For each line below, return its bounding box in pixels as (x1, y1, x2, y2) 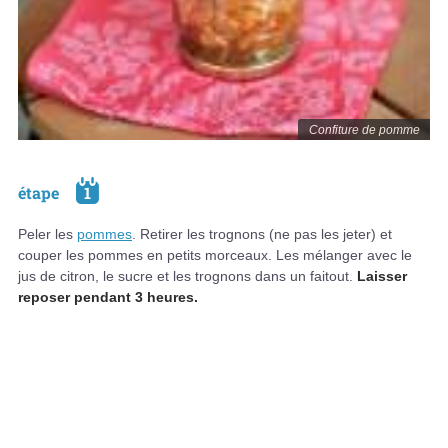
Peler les (18, 226, 77, 242)
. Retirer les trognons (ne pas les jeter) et (132, 226, 392, 242)
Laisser (357, 268, 407, 284)
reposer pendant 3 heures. (18, 289, 198, 305)
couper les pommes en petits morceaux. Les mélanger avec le (18, 247, 412, 263)
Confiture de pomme (308, 123, 420, 137)
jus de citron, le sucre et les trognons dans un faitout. (18, 268, 357, 284)
